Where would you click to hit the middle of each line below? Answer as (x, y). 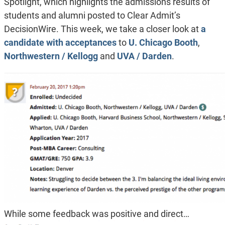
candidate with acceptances (60, 43)
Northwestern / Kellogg (51, 56)
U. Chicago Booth (163, 43)
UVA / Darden (144, 56)
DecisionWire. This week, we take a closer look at (102, 29)
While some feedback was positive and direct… (96, 214)
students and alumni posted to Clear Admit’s (92, 16)
